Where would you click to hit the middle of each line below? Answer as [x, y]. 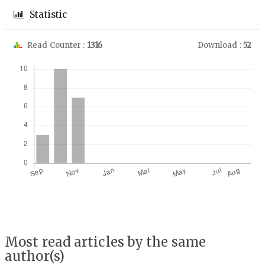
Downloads [46, 59]
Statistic [47, 15]
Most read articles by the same [106, 242]
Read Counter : [56, 46]
